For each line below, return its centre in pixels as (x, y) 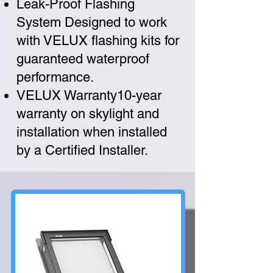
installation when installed (92, 132)
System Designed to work (92, 22)
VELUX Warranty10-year (89, 95)
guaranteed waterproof (83, 59)
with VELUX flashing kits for (98, 41)
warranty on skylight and (88, 114)
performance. (55, 77)
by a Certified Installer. (82, 150)
